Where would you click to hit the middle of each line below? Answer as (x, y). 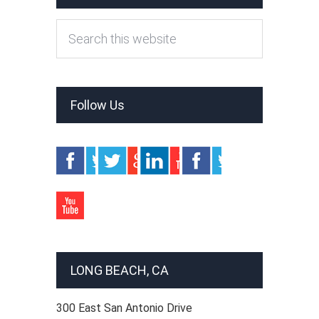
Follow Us (98, 105)
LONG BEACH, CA (120, 270)
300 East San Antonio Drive (124, 308)
